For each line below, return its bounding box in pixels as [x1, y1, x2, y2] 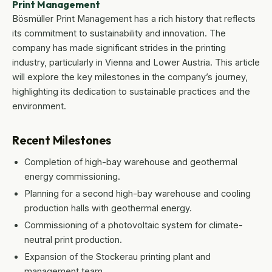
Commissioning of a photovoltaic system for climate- [24, 220, 243, 231]
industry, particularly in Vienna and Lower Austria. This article [12, 57, 260, 68]
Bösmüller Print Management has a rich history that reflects [12, 13, 256, 24]
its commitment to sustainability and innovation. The [12, 28, 226, 39]
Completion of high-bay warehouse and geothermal [24, 157, 237, 168]
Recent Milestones [12, 133, 111, 148]
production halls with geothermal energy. [24, 203, 192, 214]
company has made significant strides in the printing [12, 42, 226, 53]
